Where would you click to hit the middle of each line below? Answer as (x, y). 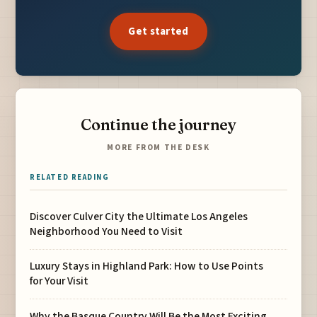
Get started (158, 31)
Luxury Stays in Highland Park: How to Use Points (147, 266)
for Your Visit (59, 281)
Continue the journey (158, 125)
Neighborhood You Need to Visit (106, 232)
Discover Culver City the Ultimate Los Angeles (139, 217)
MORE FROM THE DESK (158, 148)
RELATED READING (70, 178)
